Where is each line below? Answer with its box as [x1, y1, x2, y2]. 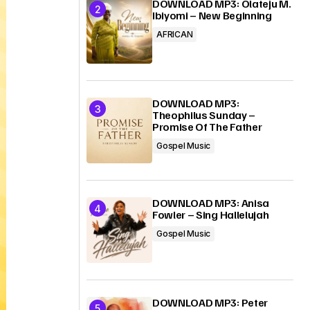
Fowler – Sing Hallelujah [152, 208, 269, 221]
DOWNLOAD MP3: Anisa [152, 196, 269, 210]
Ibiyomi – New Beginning [152, 8, 272, 22]
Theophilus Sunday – [152, 108, 255, 122]
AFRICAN [156, 29, 193, 39]
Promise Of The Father [152, 120, 262, 134]
